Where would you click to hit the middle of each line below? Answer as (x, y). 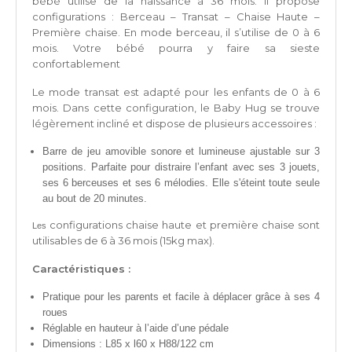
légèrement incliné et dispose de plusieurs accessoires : (174, 124)
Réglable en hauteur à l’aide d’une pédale (136, 328)
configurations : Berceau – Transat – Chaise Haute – (176, 17)
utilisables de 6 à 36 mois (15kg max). (123, 241)
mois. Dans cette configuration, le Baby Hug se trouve (176, 108)
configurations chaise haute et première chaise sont (185, 225)
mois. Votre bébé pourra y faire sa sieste (176, 48)
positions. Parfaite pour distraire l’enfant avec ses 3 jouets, (181, 167)
